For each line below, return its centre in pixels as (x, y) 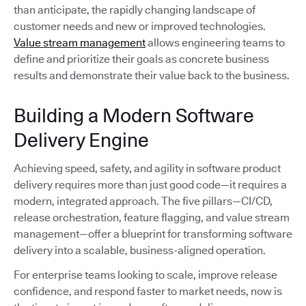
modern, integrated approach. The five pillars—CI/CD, (143, 201)
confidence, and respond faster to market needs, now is (148, 292)
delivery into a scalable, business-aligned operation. (140, 251)
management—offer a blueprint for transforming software (153, 234)
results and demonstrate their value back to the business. (152, 76)
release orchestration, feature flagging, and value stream (152, 218)
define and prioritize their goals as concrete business (141, 59)
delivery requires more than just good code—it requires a (150, 185)
